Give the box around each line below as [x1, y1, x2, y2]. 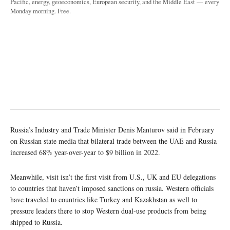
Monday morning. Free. [10, 6, 71, 15]
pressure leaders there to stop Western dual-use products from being [10, 205, 206, 216]
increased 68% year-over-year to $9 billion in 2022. [10, 147, 160, 157]
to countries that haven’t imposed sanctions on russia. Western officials [10, 183, 214, 193]
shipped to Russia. [10, 217, 63, 227]
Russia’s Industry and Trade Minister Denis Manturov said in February [10, 124, 214, 135]
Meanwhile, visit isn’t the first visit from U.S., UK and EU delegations [10, 171, 216, 182]
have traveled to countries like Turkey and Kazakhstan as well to [10, 194, 197, 204]
